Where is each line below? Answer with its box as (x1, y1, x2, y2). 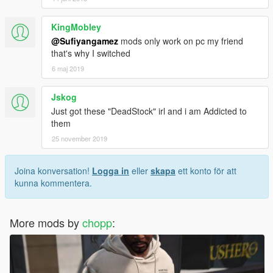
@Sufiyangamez (51, 34, 118, 47)
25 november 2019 (52, 133, 107, 143)
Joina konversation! (15, 164, 92, 177)
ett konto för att (175, 164, 236, 177)
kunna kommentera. (15, 176, 92, 189)
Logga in (92, 164, 129, 177)
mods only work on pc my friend (118, 34, 243, 47)
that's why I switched (51, 46, 130, 59)
